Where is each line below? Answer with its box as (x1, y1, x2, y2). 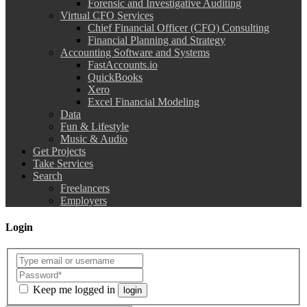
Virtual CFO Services (60, 9, 153, 21)
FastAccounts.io (88, 58, 158, 71)
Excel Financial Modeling (88, 95, 199, 108)
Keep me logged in (33, 283, 115, 295)
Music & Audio (60, 132, 127, 145)
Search (33, 169, 62, 182)
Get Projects (33, 145, 86, 157)
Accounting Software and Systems (60, 46, 210, 58)
